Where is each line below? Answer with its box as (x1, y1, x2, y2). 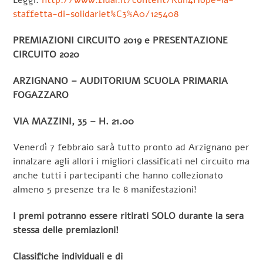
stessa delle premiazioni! (13, 224, 119, 237)
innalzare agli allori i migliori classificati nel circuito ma (13, 155, 250, 168)
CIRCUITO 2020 (13, 48, 80, 62)
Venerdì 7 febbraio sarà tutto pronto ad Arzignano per (13, 141, 250, 154)
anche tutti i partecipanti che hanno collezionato (13, 169, 224, 183)
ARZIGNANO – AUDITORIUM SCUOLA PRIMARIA (13, 74, 228, 87)
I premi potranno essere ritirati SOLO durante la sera (13, 210, 244, 223)
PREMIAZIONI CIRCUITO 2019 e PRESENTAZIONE (13, 34, 228, 48)
